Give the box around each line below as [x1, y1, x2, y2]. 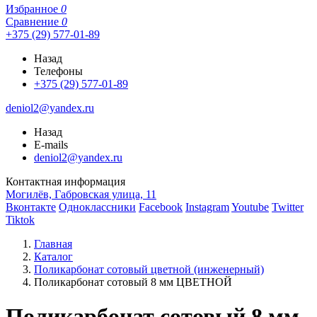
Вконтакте [6, 201, 56, 213]
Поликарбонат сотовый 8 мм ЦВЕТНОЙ [34, 276, 232, 288]
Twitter [272, 201, 304, 213]
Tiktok [6, 214, 35, 226]
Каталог [34, 250, 73, 263]
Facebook [139, 201, 183, 213]
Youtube [231, 201, 269, 213]
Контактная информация [6, 175, 125, 188]
